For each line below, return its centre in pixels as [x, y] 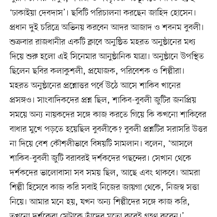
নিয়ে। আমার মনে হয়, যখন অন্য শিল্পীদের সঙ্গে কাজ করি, [100, 202]
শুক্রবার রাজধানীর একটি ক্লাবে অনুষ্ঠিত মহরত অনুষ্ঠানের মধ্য [102, 42]
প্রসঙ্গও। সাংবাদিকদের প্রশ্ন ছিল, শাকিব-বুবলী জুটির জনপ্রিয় [103, 100]
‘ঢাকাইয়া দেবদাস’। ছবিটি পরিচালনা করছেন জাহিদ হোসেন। [103, 13]
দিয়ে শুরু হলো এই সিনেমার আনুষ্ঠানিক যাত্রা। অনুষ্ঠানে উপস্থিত [107, 56]
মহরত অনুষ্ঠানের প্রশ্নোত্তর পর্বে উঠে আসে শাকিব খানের [95, 85]
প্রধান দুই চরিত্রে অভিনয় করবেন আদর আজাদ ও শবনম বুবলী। [107, 27]
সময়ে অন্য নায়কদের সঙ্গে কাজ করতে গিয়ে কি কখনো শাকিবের [108, 115]
